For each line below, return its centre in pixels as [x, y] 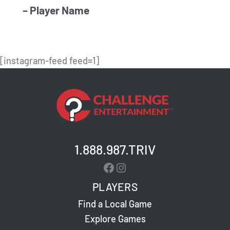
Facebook [128, 167]
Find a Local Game [115, 204]
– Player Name [56, 10]
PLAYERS [115, 187]
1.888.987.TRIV [115, 149]
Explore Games [115, 219]
